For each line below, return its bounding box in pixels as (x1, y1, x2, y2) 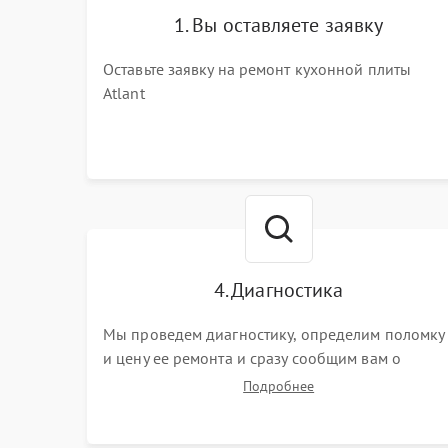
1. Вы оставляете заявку (174, 12, 384, 38)
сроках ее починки (103, 372, 239, 392)
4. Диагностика (213, 277, 344, 303)
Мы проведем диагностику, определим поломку (103, 324, 445, 344)
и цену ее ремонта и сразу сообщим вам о (103, 348, 401, 368)
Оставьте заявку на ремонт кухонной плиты (103, 59, 412, 79)
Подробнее (243, 377, 315, 395)
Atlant (103, 83, 145, 103)
